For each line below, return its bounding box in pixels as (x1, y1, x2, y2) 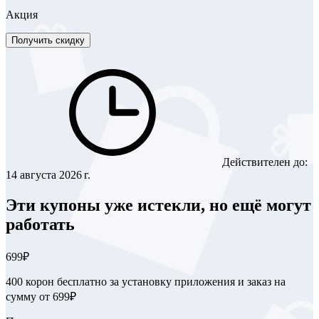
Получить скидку (11, 34, 85, 46)
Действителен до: (219, 155, 308, 168)
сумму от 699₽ (6, 290, 76, 303)
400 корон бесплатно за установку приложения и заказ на (6, 275, 286, 288)
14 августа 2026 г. (6, 168, 90, 181)
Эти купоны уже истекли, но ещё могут (6, 195, 311, 214)
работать (6, 214, 75, 234)
